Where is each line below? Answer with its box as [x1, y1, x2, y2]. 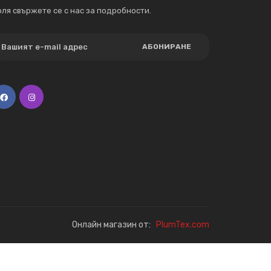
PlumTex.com [156, 220, 209, 230]
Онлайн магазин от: [72, 220, 154, 230]
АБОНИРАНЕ [142, 42, 191, 51]
